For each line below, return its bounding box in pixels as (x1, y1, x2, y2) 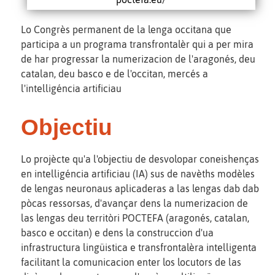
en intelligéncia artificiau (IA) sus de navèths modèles (21, 168, 255, 180)
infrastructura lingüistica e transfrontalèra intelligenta (21, 242, 257, 254)
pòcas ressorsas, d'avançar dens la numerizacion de (21, 198, 248, 209)
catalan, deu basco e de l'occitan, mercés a (21, 68, 208, 80)
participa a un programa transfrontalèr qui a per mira (21, 39, 254, 50)
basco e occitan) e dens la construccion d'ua (21, 227, 214, 239)
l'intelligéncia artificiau (21, 83, 122, 95)
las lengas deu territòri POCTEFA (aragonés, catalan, (21, 212, 249, 224)
